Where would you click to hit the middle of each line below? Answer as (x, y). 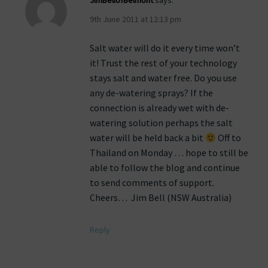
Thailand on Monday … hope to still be (169, 153)
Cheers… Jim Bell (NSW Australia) (161, 198)
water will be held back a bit (147, 138)
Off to (229, 138)
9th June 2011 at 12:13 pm (135, 19)
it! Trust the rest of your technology (163, 63)
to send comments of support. (152, 183)
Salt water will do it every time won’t (165, 48)
